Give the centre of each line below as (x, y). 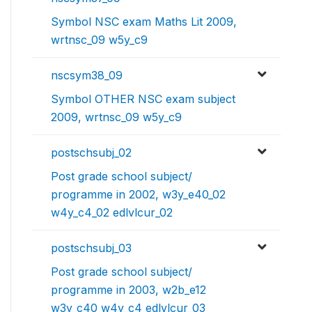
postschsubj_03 (91, 248)
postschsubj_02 (91, 153)
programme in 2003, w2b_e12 (128, 290)
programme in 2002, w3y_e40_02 (138, 194)
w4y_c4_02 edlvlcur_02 (112, 212)
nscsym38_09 (87, 75)
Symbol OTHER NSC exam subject (143, 99)
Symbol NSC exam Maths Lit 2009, (144, 22)
